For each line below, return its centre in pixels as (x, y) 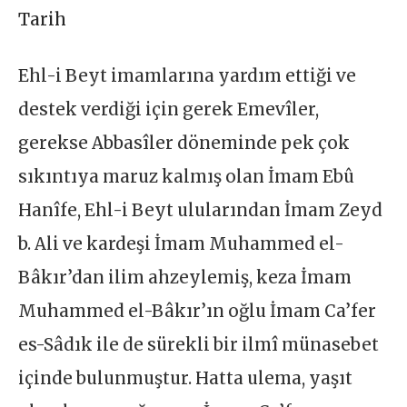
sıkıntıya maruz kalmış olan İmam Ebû (187, 176)
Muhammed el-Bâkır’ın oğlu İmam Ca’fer (198, 311)
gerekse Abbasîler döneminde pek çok (184, 143)
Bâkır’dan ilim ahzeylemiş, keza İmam (185, 277)
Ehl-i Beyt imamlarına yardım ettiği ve (188, 75)
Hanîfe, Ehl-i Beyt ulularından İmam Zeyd (201, 210)
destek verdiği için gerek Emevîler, (169, 109)
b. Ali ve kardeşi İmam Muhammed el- (182, 243)
